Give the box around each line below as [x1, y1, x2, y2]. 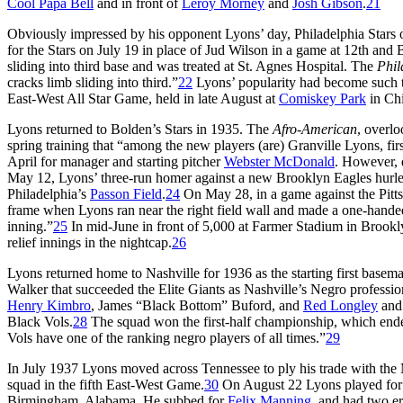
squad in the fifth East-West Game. [7, 376, 204, 392]
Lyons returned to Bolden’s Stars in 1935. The [7, 121, 273, 137]
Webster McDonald [224, 153, 335, 169]
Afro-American [273, 121, 357, 137]
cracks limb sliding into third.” [7, 74, 178, 90]
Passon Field [90, 185, 162, 201]
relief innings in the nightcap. [7, 234, 172, 250]
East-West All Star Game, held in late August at [7, 90, 279, 106]
